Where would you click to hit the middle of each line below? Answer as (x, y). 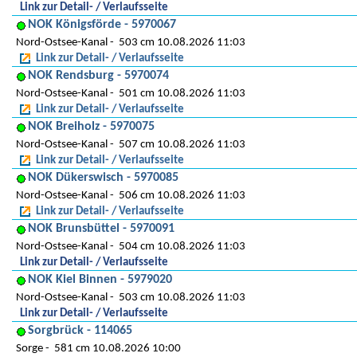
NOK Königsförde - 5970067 (102, 25)
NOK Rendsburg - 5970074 (98, 76)
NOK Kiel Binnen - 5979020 (100, 280)
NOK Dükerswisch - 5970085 (103, 178)
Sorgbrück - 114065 (80, 331)
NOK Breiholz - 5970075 (91, 127)
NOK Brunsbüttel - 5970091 (101, 229)
